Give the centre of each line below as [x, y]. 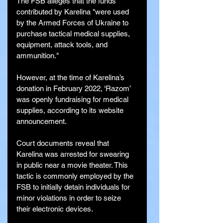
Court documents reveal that [64, 143]
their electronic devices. [55, 209]
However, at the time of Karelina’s [71, 77]
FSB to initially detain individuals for [74, 187]
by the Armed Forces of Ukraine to [73, 22]
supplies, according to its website [71, 110]
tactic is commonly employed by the [76, 176]
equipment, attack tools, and [63, 44]
